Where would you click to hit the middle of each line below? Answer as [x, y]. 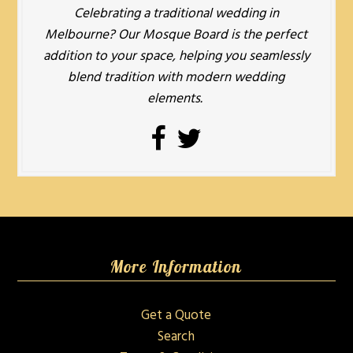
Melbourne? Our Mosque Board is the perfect [176, 35]
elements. [176, 99]
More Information [176, 267]
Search [176, 337]
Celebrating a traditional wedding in [176, 14]
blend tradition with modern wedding [176, 78]
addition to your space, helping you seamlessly [176, 57]
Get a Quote [176, 316]
